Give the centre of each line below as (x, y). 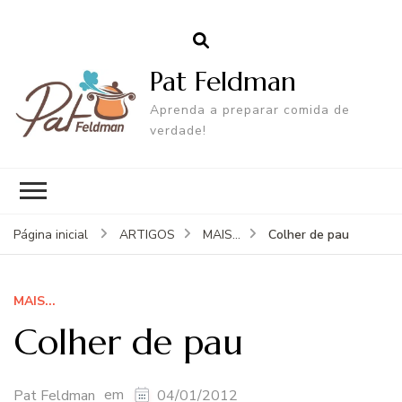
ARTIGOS (147, 234)
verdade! (179, 130)
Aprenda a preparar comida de (250, 109)
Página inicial (51, 234)
